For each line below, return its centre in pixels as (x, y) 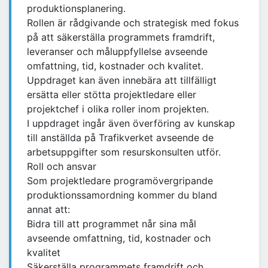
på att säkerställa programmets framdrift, (121, 37)
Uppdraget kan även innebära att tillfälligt (122, 80)
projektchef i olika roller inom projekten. (118, 109)
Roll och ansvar (62, 167)
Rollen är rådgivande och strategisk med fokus (133, 23)
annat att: (48, 210)
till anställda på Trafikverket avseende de (120, 138)
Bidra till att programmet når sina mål (112, 224)
